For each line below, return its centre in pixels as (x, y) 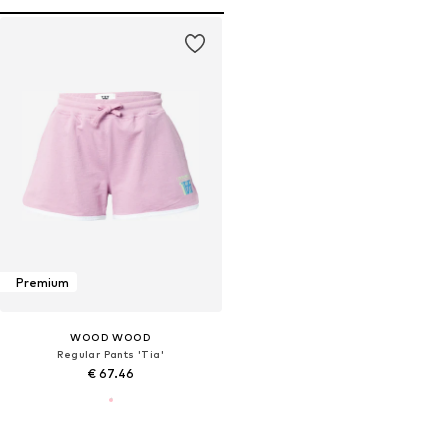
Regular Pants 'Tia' (111, 354)
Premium (42, 282)
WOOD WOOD (111, 337)
